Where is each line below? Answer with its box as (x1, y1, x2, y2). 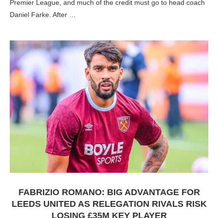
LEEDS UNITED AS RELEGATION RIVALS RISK (11, 199, 207, 209)
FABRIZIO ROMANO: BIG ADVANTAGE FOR (18, 187, 200, 197)
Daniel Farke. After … (10, 11, 76, 18)
